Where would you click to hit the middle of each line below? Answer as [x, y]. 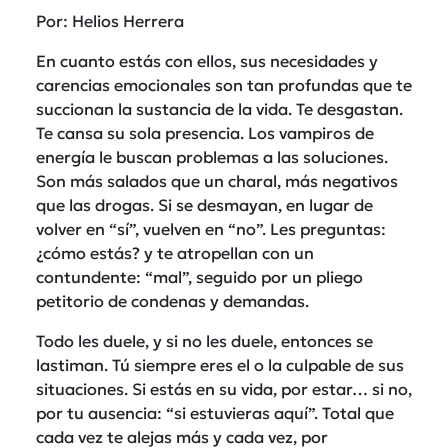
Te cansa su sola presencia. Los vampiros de [205, 132]
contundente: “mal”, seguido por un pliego [199, 276]
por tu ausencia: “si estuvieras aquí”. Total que [215, 412]
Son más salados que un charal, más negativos [217, 180]
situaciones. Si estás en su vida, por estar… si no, [224, 388]
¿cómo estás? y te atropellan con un [175, 252]
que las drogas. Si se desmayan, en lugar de [204, 204]
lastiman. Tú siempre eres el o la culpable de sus [220, 364]
